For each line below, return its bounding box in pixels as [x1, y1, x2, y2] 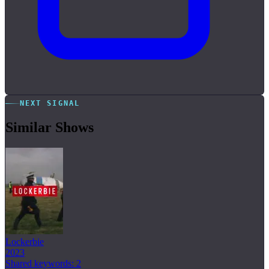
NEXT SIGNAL [20, 99, 80, 108]
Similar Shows [5, 119, 94, 135]
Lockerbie [5, 236, 44, 247]
